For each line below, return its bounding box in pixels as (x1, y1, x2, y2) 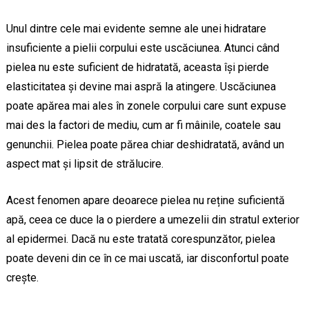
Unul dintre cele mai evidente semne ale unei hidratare (6, 22, 266, 36)
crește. (6, 271, 39, 285)
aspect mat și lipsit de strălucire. (6, 157, 163, 171)
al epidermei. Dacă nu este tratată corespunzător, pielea (6, 232, 275, 246)
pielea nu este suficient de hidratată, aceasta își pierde (6, 61, 269, 74)
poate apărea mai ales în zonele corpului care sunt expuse (6, 99, 286, 113)
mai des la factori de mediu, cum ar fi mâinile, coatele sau (6, 119, 281, 132)
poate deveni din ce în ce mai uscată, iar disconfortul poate (6, 252, 289, 266)
